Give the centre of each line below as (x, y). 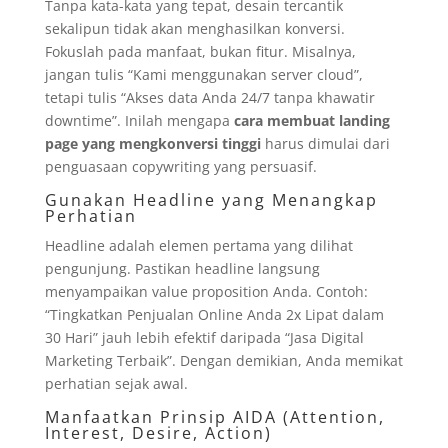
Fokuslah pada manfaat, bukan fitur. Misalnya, (200, 51)
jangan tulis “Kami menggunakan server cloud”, (203, 74)
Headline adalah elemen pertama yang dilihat (198, 245)
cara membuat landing (311, 120)
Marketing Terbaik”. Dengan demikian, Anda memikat (223, 360)
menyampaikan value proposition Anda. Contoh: (206, 291)
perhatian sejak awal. (116, 383)
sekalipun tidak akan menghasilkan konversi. (194, 28)
